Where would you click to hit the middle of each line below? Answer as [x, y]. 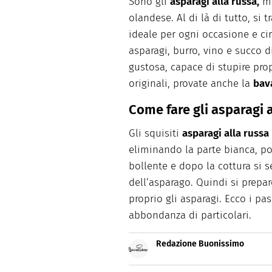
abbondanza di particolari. [190, 215]
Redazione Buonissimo [200, 243]
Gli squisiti [155, 133]
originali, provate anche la [191, 83]
